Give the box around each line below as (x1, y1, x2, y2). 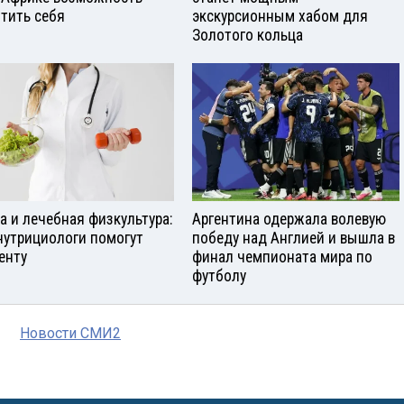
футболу (192, 266, 246, 285)
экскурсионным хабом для (192, 6, 368, 25)
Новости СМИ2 (20, 324, 121, 342)
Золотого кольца (192, 25, 303, 44)
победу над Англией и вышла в (192, 228, 395, 247)
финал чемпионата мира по (192, 247, 372, 266)
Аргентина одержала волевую (192, 209, 386, 228)
